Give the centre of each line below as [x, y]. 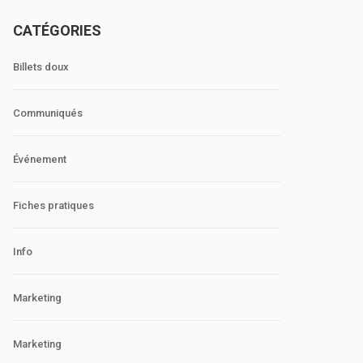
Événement [40, 159]
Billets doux [41, 67]
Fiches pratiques [53, 205]
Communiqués [48, 113]
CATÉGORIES [57, 30]
